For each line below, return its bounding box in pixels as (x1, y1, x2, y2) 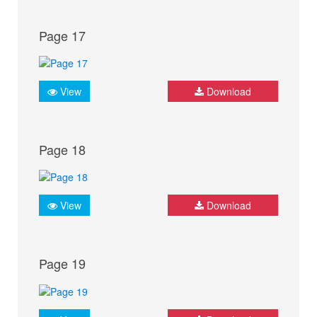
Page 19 (39, 254, 86, 273)
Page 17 (39, 25, 86, 45)
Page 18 (39, 139, 86, 158)
